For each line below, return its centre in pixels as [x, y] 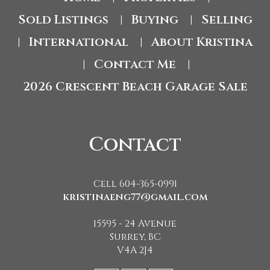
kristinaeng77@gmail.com [135, 197]
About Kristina [202, 42]
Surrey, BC [135, 237]
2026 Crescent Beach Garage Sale [135, 86]
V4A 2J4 [135, 250]
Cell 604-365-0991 [135, 184]
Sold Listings [63, 20]
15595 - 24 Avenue [135, 224]
